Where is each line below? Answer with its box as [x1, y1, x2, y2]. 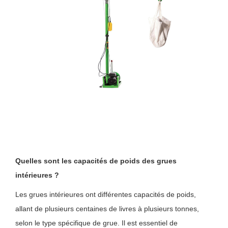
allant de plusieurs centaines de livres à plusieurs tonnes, [15, 204, 199, 213]
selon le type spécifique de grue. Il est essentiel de [15, 218, 178, 227]
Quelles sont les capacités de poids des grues [15, 156, 177, 165]
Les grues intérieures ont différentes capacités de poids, [15, 190, 196, 198]
